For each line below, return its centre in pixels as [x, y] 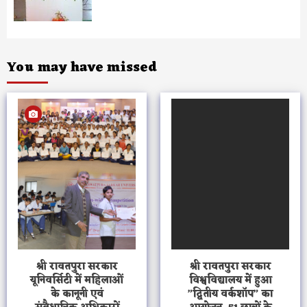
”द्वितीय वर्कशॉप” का [230, 295]
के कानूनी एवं [77, 295]
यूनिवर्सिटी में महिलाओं [77, 281]
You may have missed [82, 68]
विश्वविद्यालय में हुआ [230, 281]
